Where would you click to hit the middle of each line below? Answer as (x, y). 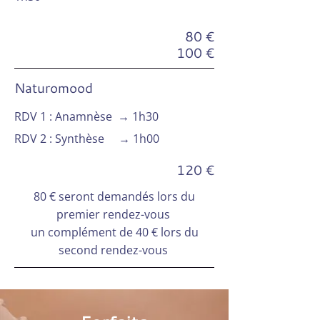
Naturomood (55, 87)
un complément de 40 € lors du (114, 232)
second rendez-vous (114, 250)
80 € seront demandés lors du (114, 196)
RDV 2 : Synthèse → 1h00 (87, 139)
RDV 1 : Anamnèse (66, 116)
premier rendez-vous (114, 214)
